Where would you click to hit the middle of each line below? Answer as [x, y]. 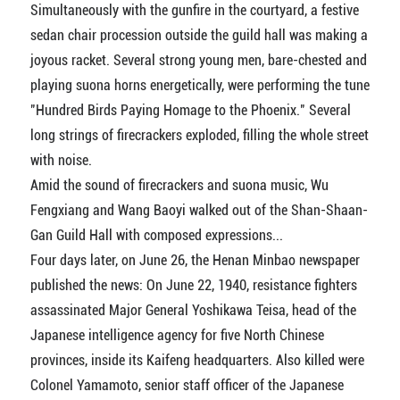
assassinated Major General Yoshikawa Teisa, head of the [193, 311]
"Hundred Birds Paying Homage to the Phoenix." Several [190, 111]
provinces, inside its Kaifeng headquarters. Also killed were [197, 361]
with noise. [61, 161]
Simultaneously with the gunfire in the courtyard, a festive [194, 11]
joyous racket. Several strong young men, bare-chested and [198, 61]
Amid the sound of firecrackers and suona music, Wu [179, 186]
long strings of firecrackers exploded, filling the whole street [199, 136]
